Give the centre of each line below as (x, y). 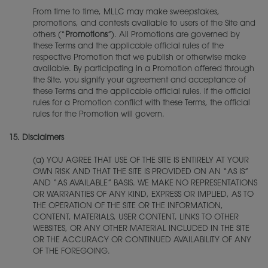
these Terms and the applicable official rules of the (128, 46)
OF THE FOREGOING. (71, 252)
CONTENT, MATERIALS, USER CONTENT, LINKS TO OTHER (136, 217)
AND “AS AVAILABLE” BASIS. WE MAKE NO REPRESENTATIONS (145, 183)
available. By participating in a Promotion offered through (144, 69)
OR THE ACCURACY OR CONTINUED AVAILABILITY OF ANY (142, 240)
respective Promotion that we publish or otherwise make (139, 58)
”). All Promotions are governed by (174, 35)
